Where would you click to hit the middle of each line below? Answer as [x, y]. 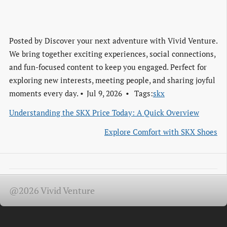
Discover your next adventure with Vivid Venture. [131, 40]
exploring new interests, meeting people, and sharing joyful [112, 80]
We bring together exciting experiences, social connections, [112, 53]
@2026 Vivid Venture [52, 191]
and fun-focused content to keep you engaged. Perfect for [108, 67]
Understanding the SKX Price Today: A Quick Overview [104, 112]
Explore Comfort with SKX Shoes [161, 131]
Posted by [27, 40]
